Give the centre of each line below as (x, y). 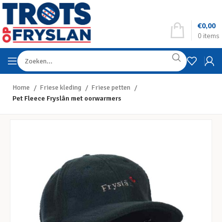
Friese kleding (61, 87)
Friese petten (111, 87)
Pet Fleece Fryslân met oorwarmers (67, 98)
